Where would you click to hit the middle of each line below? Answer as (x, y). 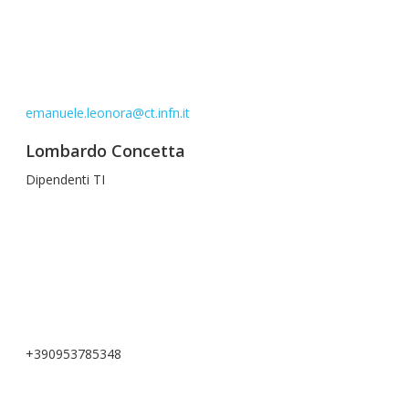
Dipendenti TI (65, 179)
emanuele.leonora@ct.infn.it (108, 113)
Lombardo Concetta (105, 151)
